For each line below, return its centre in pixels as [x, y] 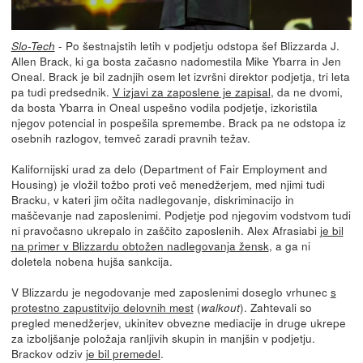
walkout [220, 307]
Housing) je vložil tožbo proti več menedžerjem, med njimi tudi [168, 184]
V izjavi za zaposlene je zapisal [191, 91]
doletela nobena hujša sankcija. [92, 261]
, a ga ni [289, 245]
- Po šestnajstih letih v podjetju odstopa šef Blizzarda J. [197, 45]
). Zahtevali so [275, 307]
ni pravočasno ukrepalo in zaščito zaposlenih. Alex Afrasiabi [165, 230]
